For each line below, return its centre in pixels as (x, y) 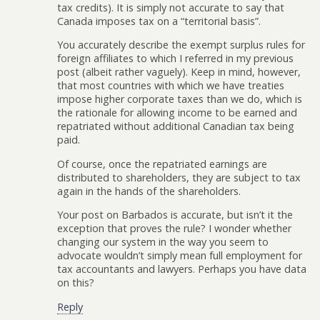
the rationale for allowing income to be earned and (177, 113)
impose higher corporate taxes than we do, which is (180, 99)
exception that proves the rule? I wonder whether (174, 229)
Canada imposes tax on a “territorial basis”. (159, 21)
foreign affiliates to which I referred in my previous (175, 59)
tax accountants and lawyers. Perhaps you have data (182, 269)
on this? (76, 283)
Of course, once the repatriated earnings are (162, 164)
